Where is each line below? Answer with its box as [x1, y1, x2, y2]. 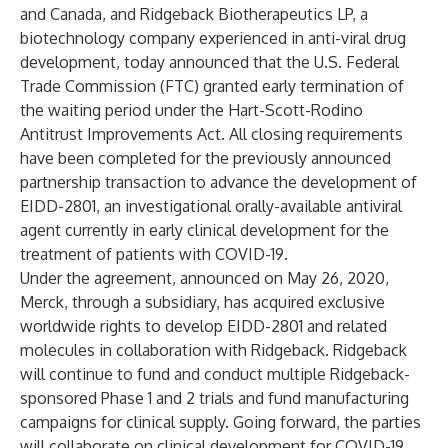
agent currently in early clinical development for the [20, 220, 389, 240]
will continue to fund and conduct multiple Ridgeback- [20, 364, 410, 384]
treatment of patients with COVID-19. [20, 244, 288, 264]
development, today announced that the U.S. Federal [20, 52, 399, 72]
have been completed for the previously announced [20, 148, 391, 168]
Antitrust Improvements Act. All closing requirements [20, 124, 403, 144]
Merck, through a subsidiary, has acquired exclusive [20, 292, 385, 312]
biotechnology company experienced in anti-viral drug [20, 28, 406, 48]
